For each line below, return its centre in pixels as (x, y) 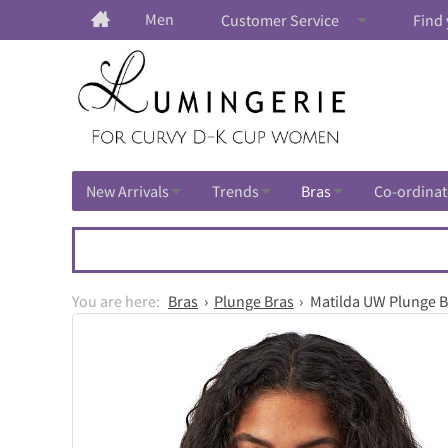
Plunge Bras (253, 301)
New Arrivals (128, 191)
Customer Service (279, 20)
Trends (235, 191)
